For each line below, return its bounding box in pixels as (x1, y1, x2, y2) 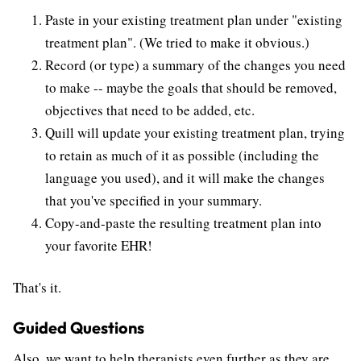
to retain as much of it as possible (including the (45, 146, 319, 165)
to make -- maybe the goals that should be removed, (45, 78, 337, 98)
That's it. (13, 278, 61, 297)
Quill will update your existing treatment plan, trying (45, 123, 345, 143)
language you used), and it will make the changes (45, 168, 325, 188)
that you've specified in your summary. (45, 191, 262, 210)
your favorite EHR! (45, 236, 152, 255)
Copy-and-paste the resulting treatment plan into (45, 214, 322, 233)
